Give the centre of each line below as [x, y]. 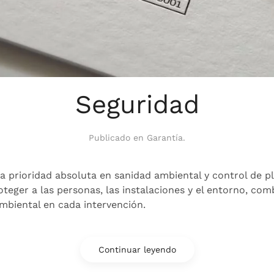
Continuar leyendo [137, 249]
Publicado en [118, 137]
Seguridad [137, 104]
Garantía [165, 137]
